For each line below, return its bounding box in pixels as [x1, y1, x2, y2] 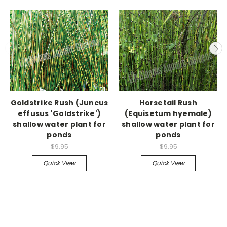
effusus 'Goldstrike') [17, 108, 101, 119]
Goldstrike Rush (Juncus [10, 98, 108, 108]
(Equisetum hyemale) [125, 108, 212, 119]
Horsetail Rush [139, 98, 197, 108]
